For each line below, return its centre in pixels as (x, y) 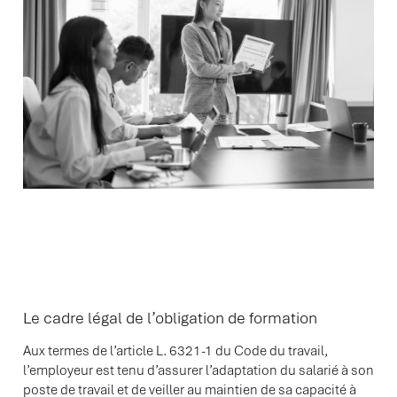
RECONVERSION (118, 43)
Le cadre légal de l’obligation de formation (170, 318)
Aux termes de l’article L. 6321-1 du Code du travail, (175, 351)
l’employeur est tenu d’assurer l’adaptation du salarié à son (198, 370)
